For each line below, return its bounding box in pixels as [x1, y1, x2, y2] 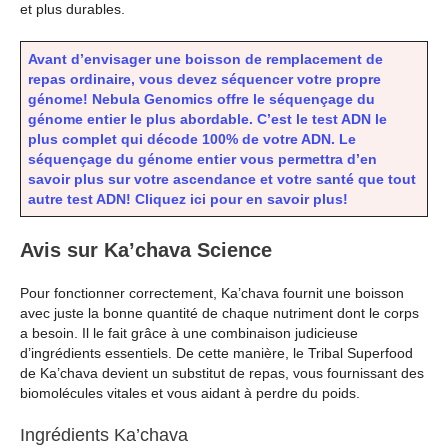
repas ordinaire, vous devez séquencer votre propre [28, 71, 381, 88]
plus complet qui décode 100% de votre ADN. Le [28, 131, 356, 148]
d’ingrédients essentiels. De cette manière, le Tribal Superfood [20, 345, 413, 362]
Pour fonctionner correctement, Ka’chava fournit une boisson [20, 285, 404, 302]
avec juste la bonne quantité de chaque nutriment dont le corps [20, 305, 419, 322]
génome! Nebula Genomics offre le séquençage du [28, 91, 375, 108]
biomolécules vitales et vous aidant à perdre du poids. [20, 385, 360, 402]
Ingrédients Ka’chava [20, 425, 188, 446]
